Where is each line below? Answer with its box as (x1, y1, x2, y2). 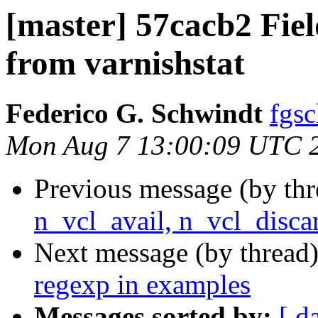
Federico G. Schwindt (6, 98, 263, 129)
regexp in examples (34, 269, 251, 300)
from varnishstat (6, 45, 245, 82)
